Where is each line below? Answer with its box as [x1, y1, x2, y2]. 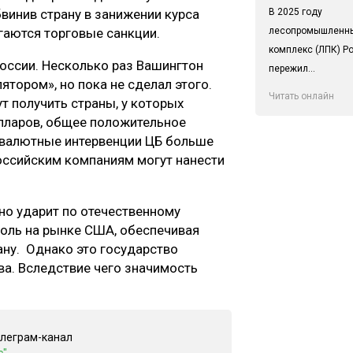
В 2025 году [268, 6, 322, 17]
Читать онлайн [268, 90, 334, 102]
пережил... [268, 62, 315, 74]
